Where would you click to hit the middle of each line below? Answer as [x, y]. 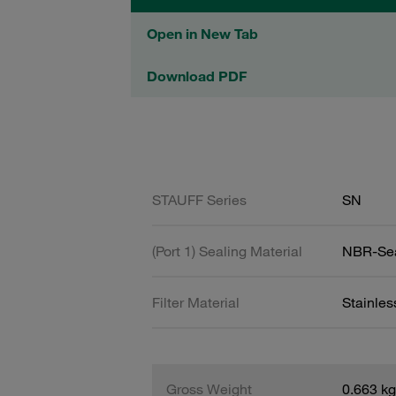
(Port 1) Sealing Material [227, 251]
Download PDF [197, 76]
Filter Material [196, 302]
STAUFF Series [199, 199]
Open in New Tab [202, 34]
